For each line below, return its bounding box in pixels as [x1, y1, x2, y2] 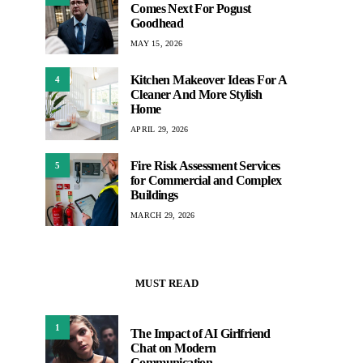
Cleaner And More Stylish [130, 87, 263, 101]
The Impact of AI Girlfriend [130, 327, 271, 340]
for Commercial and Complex [130, 173, 282, 187]
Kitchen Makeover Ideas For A [130, 72, 287, 87]
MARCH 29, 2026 [130, 210, 195, 220]
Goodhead [130, 15, 184, 30]
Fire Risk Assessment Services [130, 158, 280, 173]
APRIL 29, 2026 [130, 124, 189, 134]
